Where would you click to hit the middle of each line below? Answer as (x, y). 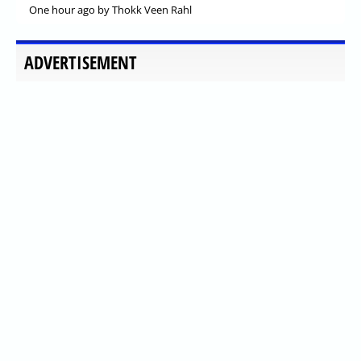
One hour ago (62, 9)
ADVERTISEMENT (81, 62)
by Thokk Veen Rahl (143, 9)
